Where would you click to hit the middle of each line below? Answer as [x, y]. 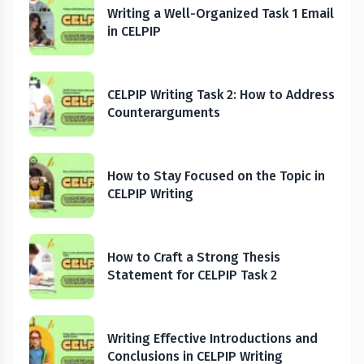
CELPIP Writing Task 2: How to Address [221, 95]
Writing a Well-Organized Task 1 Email [221, 13]
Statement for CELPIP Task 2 [192, 275]
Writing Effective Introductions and [212, 338]
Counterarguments [164, 113]
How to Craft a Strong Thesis [194, 257]
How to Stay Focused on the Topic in [216, 176]
